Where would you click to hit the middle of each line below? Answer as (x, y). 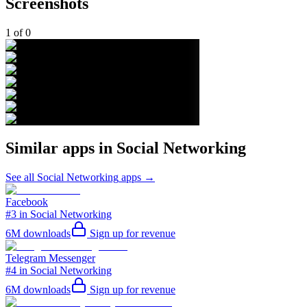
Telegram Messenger (50, 258)
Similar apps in (61, 148)
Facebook (27, 201)
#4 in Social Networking (59, 270)
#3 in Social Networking (59, 214)
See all (21, 177)
